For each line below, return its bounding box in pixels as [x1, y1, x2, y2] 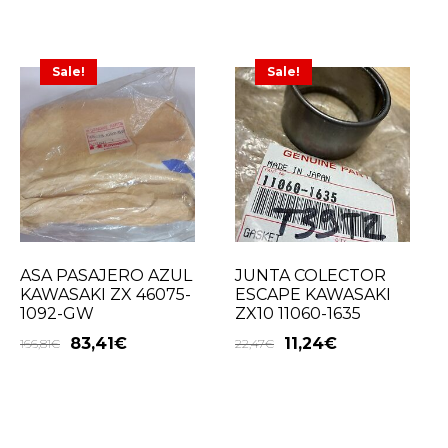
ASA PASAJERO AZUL [20, 266, 192, 286]
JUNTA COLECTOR [235, 266, 387, 286]
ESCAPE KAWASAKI [235, 285, 392, 305]
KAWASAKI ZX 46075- [20, 285, 191, 305]
